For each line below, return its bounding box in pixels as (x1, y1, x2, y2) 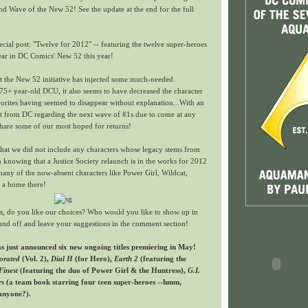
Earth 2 (114, 254, 138, 263)
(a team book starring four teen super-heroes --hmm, (4, 277, 181, 286)
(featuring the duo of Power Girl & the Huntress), (18, 265, 188, 274)
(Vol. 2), (20, 254, 51, 263)
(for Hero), (73, 254, 114, 263)
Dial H (51, 254, 73, 263)
